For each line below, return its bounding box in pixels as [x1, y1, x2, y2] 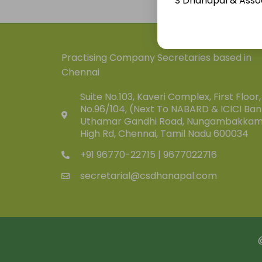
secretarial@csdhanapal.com [80, 169, 217, 182]
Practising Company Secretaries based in [61, 51, 251, 64]
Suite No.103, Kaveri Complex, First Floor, [80, 90, 261, 104]
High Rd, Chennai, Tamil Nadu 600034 [80, 127, 249, 140]
